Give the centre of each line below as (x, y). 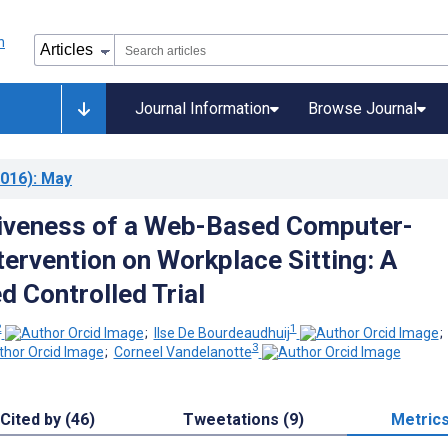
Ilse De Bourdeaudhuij (221, 332)
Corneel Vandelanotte (182, 352)
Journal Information (202, 108)
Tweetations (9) (243, 420)
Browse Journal (362, 108)
